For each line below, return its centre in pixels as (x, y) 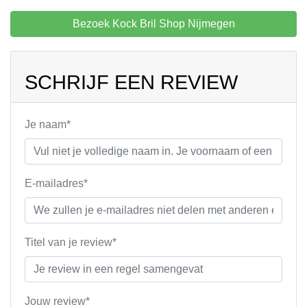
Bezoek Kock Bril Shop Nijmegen (153, 24)
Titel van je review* (71, 243)
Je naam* (48, 125)
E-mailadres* (56, 184)
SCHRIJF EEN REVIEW (131, 83)
